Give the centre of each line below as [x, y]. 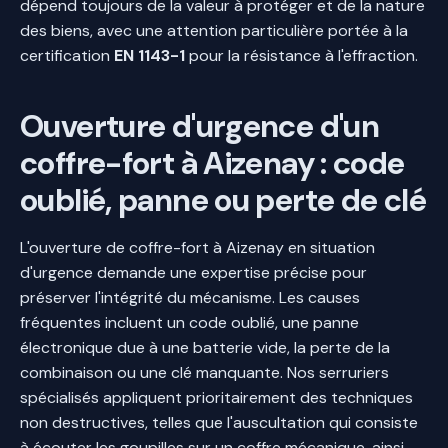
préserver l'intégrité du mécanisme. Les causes [190, 297]
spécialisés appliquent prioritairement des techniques [216, 397]
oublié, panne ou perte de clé [223, 200]
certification [67, 55]
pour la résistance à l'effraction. [301, 55]
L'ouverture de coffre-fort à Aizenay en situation [197, 247]
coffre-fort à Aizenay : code [212, 163]
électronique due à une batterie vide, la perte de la [205, 347]
